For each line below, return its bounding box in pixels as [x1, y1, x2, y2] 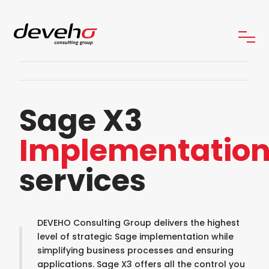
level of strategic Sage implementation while [37, 231, 234, 243]
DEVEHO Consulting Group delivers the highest [37, 217, 240, 229]
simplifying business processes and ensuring [37, 244, 234, 256]
